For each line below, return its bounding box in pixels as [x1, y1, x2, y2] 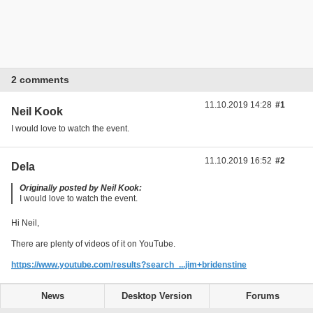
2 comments [11, 74, 69, 86]
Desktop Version [121, 291, 192, 301]
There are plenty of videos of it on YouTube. [11, 238, 175, 249]
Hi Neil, [11, 217, 39, 228]
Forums [245, 291, 279, 301]
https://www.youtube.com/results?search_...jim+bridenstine [11, 259, 247, 270]
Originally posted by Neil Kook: [20, 182, 142, 193]
